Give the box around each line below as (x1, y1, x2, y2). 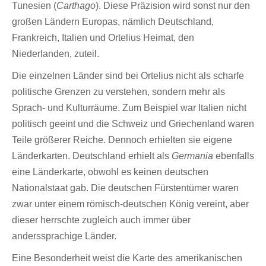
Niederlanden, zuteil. (12, 49, 99, 59)
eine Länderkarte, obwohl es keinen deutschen (12, 167, 208, 177)
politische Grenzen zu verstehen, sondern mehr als (12, 87, 225, 97)
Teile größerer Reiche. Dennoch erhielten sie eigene (12, 135, 232, 145)
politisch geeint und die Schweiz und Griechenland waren (12, 119, 254, 129)
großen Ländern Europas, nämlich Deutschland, (12, 17, 214, 27)
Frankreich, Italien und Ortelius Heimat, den (12, 33, 194, 43)
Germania (172, 151, 213, 161)
